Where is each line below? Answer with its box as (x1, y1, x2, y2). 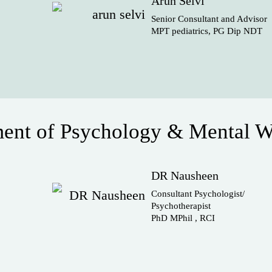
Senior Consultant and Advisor (151, 14, 267, 24)
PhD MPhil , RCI (151, 213, 215, 223)
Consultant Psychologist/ (151, 189, 245, 199)
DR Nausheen (151, 169, 219, 182)
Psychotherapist (151, 201, 211, 211)
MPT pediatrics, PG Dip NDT (151, 26, 262, 36)
